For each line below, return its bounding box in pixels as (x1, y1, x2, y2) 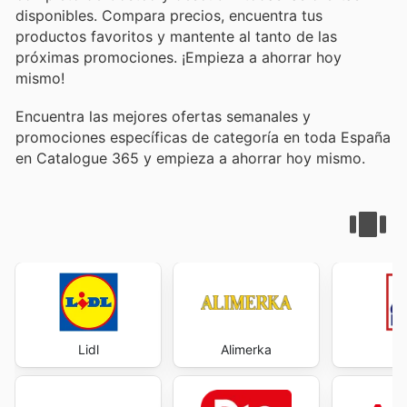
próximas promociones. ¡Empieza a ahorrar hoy (15, 47, 342, 66)
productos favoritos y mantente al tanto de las (15, 26, 337, 45)
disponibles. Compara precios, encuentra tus (15, 5, 323, 25)
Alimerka (221, 342, 273, 358)
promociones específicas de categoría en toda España (15, 128, 391, 147)
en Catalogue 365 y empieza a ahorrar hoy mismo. (15, 149, 365, 168)
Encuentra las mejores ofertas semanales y (15, 107, 311, 126)
